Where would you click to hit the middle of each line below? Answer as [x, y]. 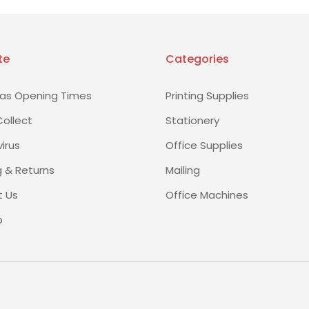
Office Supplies [204, 145]
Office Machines [207, 195]
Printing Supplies [207, 95]
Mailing [183, 170]
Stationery [192, 120]
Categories [197, 59]
